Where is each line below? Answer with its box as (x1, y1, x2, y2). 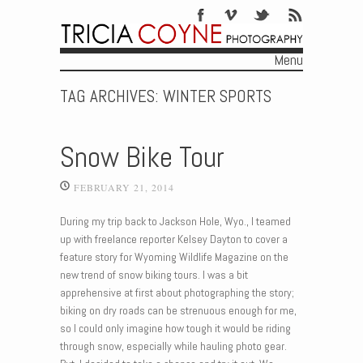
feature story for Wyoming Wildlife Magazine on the (60, 250, 288, 265)
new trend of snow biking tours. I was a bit (60, 267, 248, 283)
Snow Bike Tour (60, 139, 224, 176)
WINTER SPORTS (163, 84, 271, 107)
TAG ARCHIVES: (60, 84, 163, 107)
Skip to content (60, 72, 127, 88)
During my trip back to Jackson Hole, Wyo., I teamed (60, 214, 291, 229)
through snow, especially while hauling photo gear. (60, 339, 287, 354)
